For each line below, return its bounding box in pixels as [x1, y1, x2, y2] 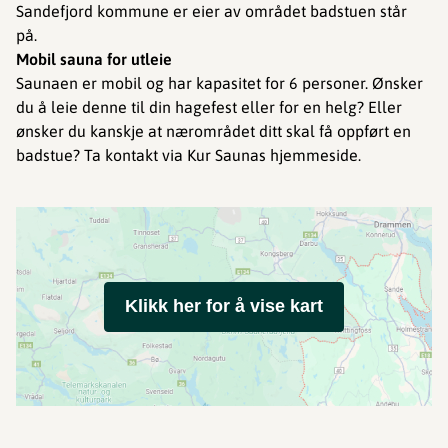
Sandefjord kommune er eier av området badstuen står [16, 2, 407, 20]
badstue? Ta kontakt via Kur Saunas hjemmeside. [16, 146, 361, 164]
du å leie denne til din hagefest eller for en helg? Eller [16, 98, 402, 116]
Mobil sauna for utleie [16, 50, 172, 68]
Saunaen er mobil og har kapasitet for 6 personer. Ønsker [16, 74, 423, 92]
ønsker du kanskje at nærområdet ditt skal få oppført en [16, 122, 411, 140]
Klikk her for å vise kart [125, 296, 323, 316]
